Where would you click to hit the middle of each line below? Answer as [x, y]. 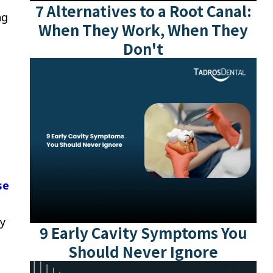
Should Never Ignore [143, 251]
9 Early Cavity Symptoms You [143, 232]
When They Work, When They [143, 30]
